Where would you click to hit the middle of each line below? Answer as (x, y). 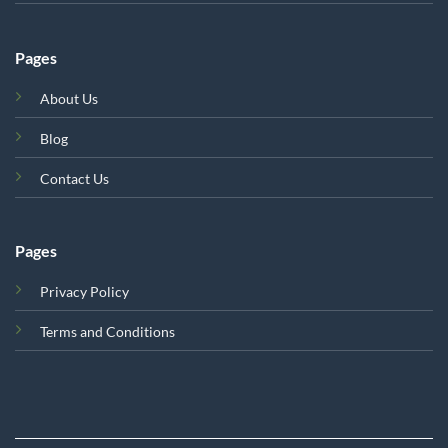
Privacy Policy (84, 292)
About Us (68, 98)
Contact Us (74, 178)
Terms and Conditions (107, 332)
